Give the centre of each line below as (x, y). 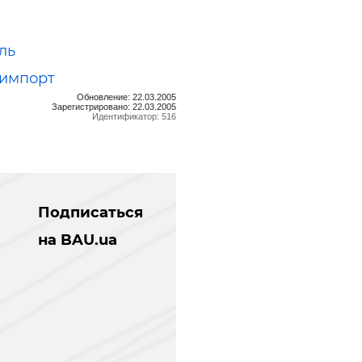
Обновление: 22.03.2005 (126, 97)
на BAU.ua (77, 240)
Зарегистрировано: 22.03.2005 (114, 106)
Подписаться (90, 212)
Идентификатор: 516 (134, 116)
